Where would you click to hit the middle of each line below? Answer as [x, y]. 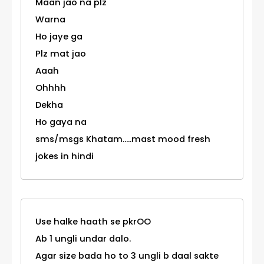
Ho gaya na [61, 122]
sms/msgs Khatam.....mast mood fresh [123, 139]
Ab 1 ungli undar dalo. [83, 239]
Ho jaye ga [59, 37]
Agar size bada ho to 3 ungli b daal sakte [127, 256]
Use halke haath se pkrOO [93, 222]
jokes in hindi [65, 156]
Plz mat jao [61, 54]
